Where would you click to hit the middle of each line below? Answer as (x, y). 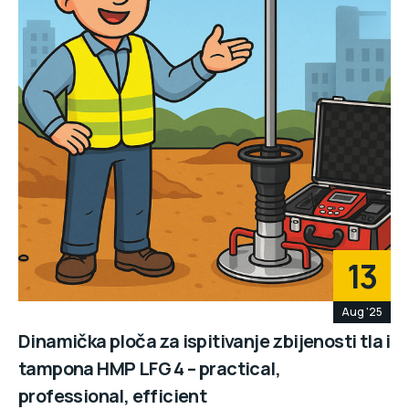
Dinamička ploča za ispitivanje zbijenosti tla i (204, 341)
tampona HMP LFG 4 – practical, (149, 368)
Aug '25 (362, 311)
